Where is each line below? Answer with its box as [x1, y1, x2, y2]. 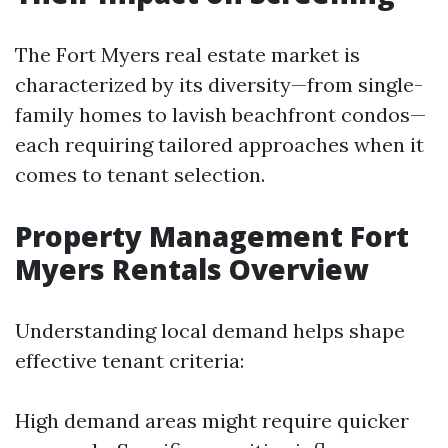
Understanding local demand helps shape [15, 318, 405, 343]
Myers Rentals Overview [15, 250, 368, 288]
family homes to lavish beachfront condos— [15, 102, 426, 127]
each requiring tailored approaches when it [15, 132, 424, 157]
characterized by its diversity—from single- [15, 72, 423, 97]
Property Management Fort [15, 217, 409, 255]
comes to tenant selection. [15, 162, 265, 187]
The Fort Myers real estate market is [15, 42, 360, 67]
